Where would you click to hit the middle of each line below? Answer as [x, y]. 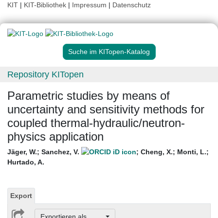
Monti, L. [192, 152]
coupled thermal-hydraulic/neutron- [96, 123]
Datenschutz [132, 5]
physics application [55, 137]
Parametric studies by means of [89, 96]
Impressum [89, 5]
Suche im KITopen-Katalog [109, 52]
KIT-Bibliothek [46, 5]
